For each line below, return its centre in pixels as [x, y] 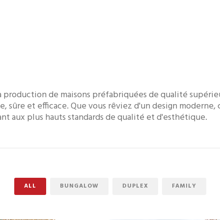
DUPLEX [135, 186]
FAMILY [184, 186]
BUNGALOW [79, 186]
